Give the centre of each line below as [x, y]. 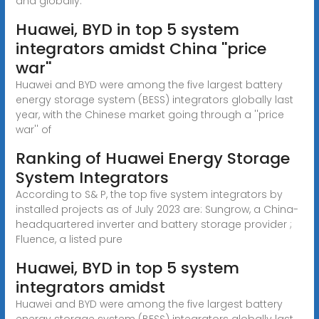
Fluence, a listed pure [69, 239]
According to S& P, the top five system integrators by [149, 194]
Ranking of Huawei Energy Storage [152, 158]
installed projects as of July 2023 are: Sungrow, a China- [157, 209]
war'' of [33, 129]
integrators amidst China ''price [141, 48]
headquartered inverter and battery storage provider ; [153, 224]
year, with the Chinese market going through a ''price [150, 114]
